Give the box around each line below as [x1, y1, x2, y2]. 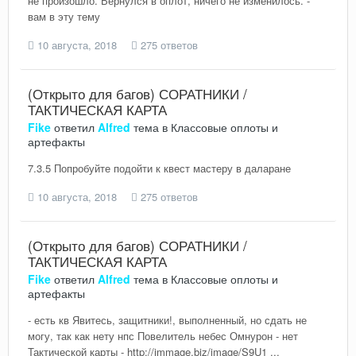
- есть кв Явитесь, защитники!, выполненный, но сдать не [28, 312, 307, 328]
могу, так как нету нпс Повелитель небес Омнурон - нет [28, 328, 298, 344]
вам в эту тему [28, 9, 100, 25]
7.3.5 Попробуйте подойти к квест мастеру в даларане [28, 161, 291, 176]
